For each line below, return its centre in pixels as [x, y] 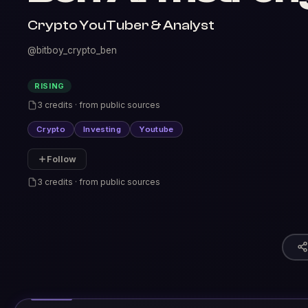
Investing [102, 129]
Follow [62, 159]
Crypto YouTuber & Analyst [121, 25]
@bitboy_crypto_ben [72, 50]
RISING [49, 86]
